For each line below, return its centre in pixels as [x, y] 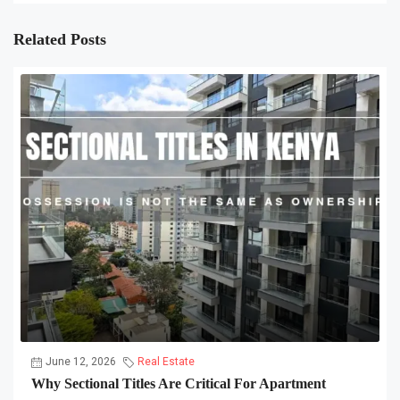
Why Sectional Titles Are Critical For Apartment [179, 383]
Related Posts [60, 39]
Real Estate [166, 362]
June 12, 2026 [81, 362]
